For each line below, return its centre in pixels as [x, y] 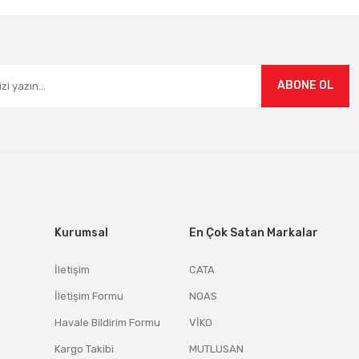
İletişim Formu [89, 296]
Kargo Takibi [84, 349]
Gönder [179, 33]
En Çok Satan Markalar [254, 233]
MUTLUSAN [216, 349]
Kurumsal [81, 233]
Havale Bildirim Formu [107, 323]
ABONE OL [305, 85]
